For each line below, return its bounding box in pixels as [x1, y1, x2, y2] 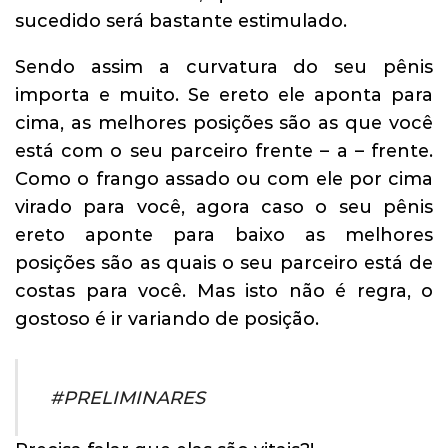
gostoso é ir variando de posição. [15, 308, 319, 331]
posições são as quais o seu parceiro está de [15, 252, 433, 275]
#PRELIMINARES [50, 386, 206, 409]
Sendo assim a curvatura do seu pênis [15, 56, 433, 79]
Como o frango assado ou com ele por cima [15, 168, 433, 191]
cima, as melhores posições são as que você [15, 112, 433, 135]
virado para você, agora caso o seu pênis [15, 196, 433, 219]
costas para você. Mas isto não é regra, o [15, 280, 433, 303]
